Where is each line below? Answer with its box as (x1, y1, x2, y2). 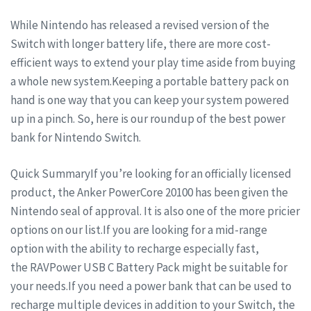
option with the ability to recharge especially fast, (10, 241, 259, 257)
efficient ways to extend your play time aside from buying (10, 54, 296, 70)
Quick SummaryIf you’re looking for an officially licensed (10, 166, 292, 182)
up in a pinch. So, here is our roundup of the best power (10, 110, 285, 126)
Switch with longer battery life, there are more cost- (10, 35, 271, 51)
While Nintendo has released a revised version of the (10, 17, 269, 33)
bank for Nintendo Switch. (10, 129, 141, 145)
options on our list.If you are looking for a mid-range (10, 222, 267, 238)
